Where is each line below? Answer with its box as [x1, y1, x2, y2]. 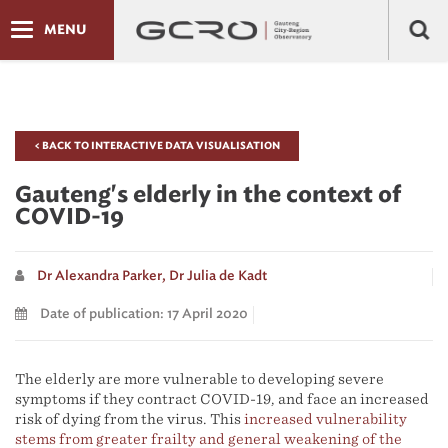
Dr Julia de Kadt [169, 270, 267, 283]
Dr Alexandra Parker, [37, 270, 166, 283]
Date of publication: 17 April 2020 [37, 308, 248, 321]
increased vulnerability [244, 411, 407, 427]
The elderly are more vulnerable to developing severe [15, 371, 384, 387]
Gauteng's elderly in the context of [15, 184, 401, 206]
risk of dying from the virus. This [15, 411, 244, 427]
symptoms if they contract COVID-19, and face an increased [15, 391, 429, 407]
